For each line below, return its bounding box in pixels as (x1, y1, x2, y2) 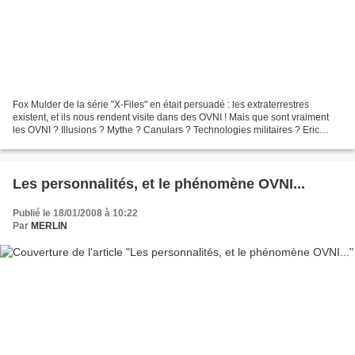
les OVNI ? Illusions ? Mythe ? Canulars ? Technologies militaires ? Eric (13, 124, 319, 136)
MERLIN (31, 220, 67, 232)
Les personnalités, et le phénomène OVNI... (13, 176, 305, 193)
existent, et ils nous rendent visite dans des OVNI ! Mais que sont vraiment (13, 112, 329, 124)
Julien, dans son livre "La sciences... (13, 137, 168, 149)
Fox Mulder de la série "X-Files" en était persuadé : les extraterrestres (13, 99, 309, 111)
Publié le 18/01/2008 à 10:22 (13, 208, 138, 219)
